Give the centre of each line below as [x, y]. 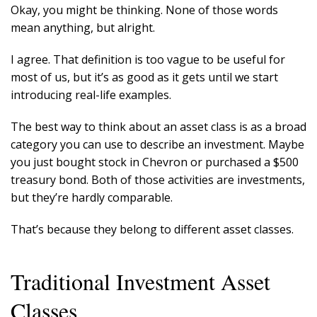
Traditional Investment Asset [140, 281]
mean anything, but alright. [83, 28]
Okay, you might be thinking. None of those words [144, 10]
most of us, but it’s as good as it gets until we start [144, 77]
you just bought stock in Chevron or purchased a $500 [155, 162]
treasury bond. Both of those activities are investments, [158, 180]
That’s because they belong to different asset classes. [154, 229]
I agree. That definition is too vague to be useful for [148, 59]
